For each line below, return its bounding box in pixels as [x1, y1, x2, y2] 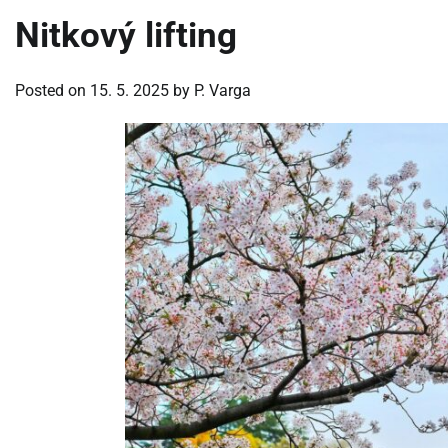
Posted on [15, 80, 90, 100]
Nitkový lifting [15, 14, 237, 56]
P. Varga [194, 80, 251, 100]
